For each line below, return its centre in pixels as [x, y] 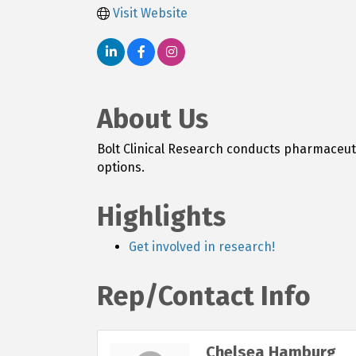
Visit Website [150, 14]
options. [121, 168]
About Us [153, 119]
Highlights [161, 217]
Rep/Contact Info [204, 296]
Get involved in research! [202, 247]
